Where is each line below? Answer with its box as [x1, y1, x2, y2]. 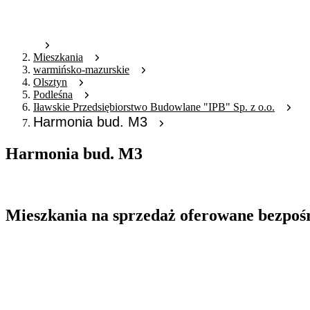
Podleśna [33, 89, 73, 101]
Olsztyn [33, 76, 67, 89]
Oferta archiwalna [6, 177, 84, 190]
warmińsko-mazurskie [33, 64, 129, 76]
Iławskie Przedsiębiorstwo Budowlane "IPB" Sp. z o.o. [33, 101, 275, 113]
